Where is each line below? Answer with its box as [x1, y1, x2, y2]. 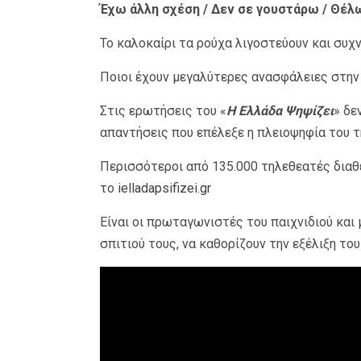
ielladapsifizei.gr [117, 180, 211, 196]
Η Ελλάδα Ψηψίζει [226, 102, 334, 118]
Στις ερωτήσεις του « [99, 102, 226, 118]
